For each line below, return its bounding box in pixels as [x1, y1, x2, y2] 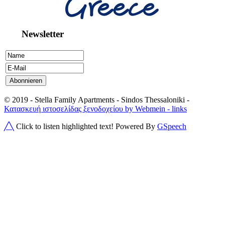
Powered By [116, 122, 157, 131]
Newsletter [4, 28, 64, 39]
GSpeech [157, 122, 186, 131]
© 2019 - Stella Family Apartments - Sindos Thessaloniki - [4, 95, 189, 104]
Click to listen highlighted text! [16, 122, 114, 131]
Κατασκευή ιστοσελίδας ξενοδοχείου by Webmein [4, 104, 165, 114]
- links [165, 104, 187, 114]
